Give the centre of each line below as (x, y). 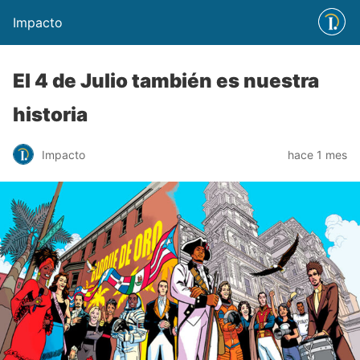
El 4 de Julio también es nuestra (166, 81)
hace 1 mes (317, 154)
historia (50, 115)
